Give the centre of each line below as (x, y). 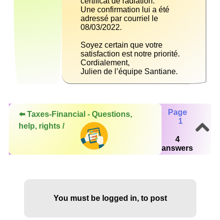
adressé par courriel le (119, 19)
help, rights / (42, 126)
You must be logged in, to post (110, 198)
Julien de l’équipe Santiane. (129, 72)
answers (177, 148)
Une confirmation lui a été (125, 10)
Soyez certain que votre (122, 45)
